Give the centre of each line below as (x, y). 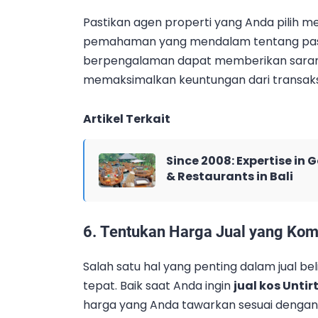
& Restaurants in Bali (230, 177)
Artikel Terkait (127, 119)
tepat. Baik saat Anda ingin (158, 285)
